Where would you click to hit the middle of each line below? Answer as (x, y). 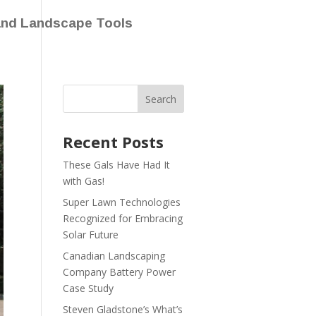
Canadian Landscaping (114, 256)
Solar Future (90, 235)
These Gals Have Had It (116, 165)
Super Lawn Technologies (121, 202)
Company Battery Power (119, 272)
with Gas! (83, 181)
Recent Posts (113, 142)
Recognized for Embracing (122, 218)
